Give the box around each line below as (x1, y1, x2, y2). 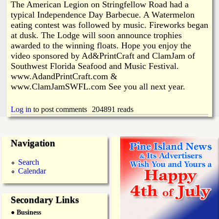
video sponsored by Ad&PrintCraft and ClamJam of (11, 50, 195, 61)
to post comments (31, 105, 87, 113)
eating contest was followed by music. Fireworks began (11, 20, 208, 30)
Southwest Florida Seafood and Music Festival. (11, 61, 179, 71)
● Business (11, 208, 41, 216)
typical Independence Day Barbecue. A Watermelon (11, 9, 195, 20)
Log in (11, 105, 31, 113)
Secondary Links (11, 194, 79, 205)
